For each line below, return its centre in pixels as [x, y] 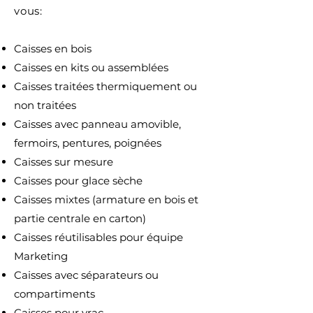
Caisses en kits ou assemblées [91, 67]
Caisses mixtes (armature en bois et [106, 199]
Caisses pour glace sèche [78, 181]
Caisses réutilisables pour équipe [99, 237]
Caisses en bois [53, 49]
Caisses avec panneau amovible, [97, 124]
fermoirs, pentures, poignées [88, 143]
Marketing [41, 256]
